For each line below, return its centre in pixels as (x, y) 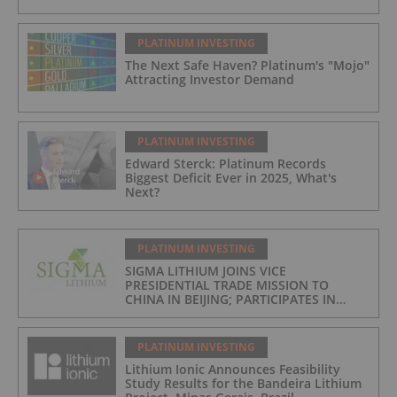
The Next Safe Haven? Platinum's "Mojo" (247, 65)
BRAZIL (146, 341)
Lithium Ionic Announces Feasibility (233, 369)
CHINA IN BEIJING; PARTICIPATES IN (230, 299)
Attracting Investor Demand (210, 79)
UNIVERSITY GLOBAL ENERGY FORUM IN (244, 327)
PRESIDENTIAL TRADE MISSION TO (227, 284)
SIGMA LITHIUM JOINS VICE (206, 270)
